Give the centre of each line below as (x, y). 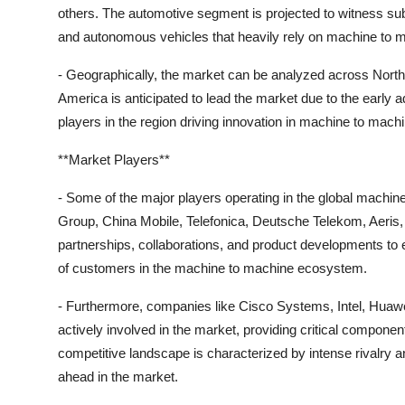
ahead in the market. (118, 376)
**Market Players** (114, 159)
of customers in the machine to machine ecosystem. (212, 268)
